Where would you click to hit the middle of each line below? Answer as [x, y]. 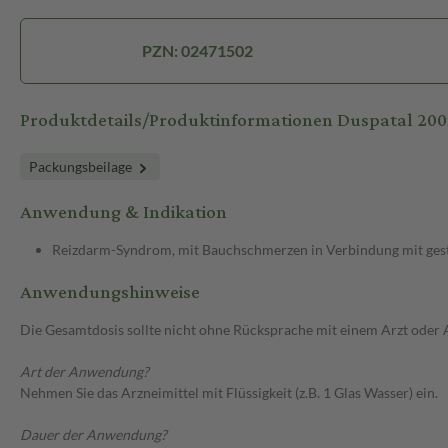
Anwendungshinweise [110, 293]
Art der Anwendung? [84, 372]
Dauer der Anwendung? [93, 435]
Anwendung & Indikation [123, 213]
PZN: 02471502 [197, 51]
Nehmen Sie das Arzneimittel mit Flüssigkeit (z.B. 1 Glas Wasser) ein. [229, 393]
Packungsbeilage [82, 167]
